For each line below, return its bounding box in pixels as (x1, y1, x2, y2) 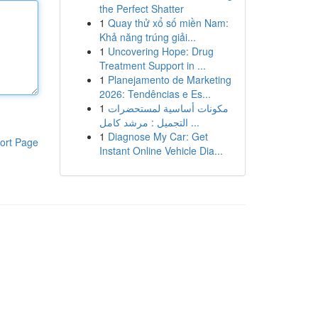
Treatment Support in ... (99, 58, 206, 72)
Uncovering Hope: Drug (107, 44, 214, 58)
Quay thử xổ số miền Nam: (107, 16, 229, 30)
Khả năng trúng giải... (99, 30, 196, 44)
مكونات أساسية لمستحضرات (107, 101, 229, 115)
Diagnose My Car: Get (107, 129, 208, 143)
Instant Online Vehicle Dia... (99, 143, 223, 158)
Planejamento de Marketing (107, 72, 231, 87)
